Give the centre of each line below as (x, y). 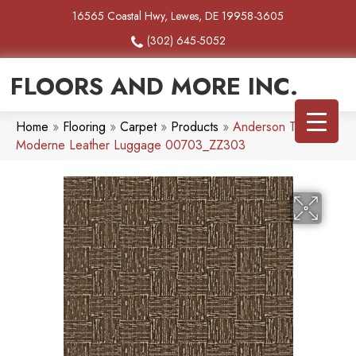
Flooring (84, 127)
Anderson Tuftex (277, 127)
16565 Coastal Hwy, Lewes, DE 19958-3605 (178, 16)
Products (195, 127)
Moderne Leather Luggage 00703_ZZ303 (131, 145)
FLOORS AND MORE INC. (154, 87)
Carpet (138, 127)
